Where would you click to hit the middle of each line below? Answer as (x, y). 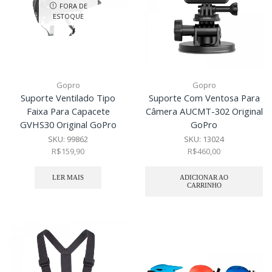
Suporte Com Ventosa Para (204, 97)
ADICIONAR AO (204, 177)
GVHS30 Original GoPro (68, 124)
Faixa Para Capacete (68, 111)
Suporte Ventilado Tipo (68, 97)
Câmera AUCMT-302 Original (204, 111)
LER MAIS (68, 177)
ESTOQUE (68, 16)
